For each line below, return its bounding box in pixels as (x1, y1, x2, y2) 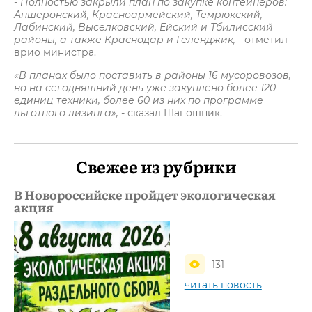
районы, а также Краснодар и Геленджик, (14, 33, 235, 46)
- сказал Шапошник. (118, 107, 222, 119)
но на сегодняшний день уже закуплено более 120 (14, 81, 276, 94)
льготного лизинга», (14, 107, 118, 119)
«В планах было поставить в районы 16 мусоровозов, (14, 69, 291, 81)
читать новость (184, 279, 262, 292)
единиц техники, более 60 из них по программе (14, 94, 263, 107)
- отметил (235, 33, 288, 46)
